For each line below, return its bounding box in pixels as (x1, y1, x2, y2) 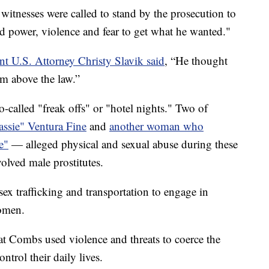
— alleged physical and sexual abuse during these (8, 136, 238, 151)
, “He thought (165, 52, 228, 68)
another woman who (109, 118, 204, 133)
